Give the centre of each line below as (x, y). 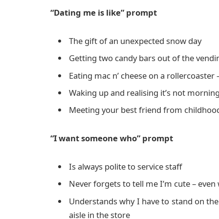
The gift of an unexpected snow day (135, 41)
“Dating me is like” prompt (104, 13)
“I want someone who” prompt (112, 138)
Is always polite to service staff (125, 167)
